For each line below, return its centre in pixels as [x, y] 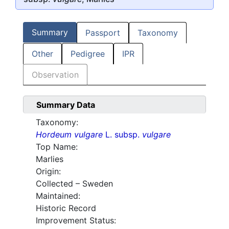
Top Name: [57, 147]
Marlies [50, 159]
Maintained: [58, 196]
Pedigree [88, 54]
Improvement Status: [76, 221]
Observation [55, 75]
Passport [103, 33]
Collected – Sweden [74, 184]
